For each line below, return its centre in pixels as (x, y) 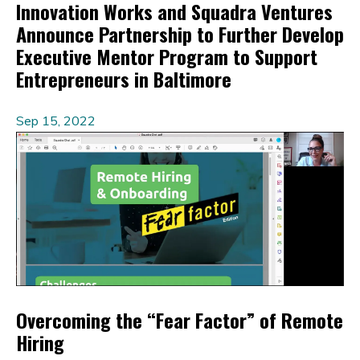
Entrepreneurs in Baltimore (124, 79)
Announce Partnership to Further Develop (180, 34)
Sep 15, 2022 (56, 121)
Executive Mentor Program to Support (167, 57)
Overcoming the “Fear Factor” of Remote (180, 320)
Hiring (40, 343)
